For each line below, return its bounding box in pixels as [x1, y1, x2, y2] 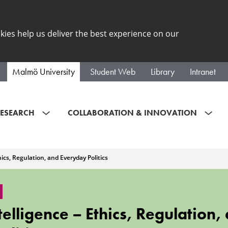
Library [151, 66, 175, 77]
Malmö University [12, 66, 75, 77]
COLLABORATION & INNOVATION [68, 107, 197, 118]
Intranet [190, 66, 216, 77]
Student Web [90, 66, 135, 77]
